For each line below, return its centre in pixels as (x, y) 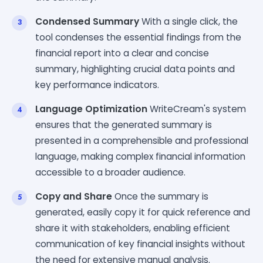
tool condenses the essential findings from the (138, 37)
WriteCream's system (197, 109)
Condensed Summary (87, 21)
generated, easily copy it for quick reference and (143, 212)
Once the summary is (160, 196)
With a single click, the (188, 21)
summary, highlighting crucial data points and (135, 69)
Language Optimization (91, 109)
